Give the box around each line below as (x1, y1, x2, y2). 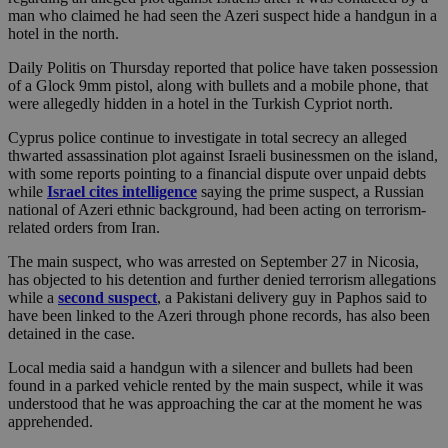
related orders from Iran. (8, 219, 160, 237)
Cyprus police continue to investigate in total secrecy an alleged (8, 129, 407, 147)
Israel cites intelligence (47, 183, 197, 201)
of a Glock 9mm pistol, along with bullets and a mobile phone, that (8, 77, 428, 95)
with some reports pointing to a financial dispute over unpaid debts (8, 165, 426, 183)
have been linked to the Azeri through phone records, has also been (8, 307, 430, 325)
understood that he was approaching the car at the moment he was (8, 395, 422, 413)
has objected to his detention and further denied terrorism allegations (8, 271, 436, 289)
